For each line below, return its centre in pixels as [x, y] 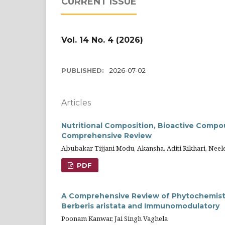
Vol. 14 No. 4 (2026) [102, 40]
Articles [76, 102]
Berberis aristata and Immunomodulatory [140, 206]
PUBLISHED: [84, 70]
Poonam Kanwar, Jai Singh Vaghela [115, 218]
